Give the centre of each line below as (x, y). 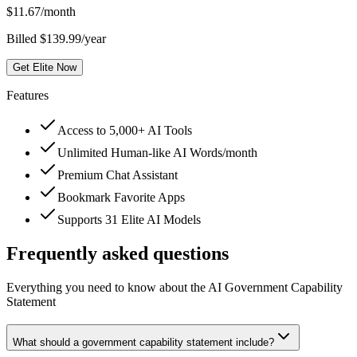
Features (27, 96)
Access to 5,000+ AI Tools (125, 131)
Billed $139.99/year (56, 39)
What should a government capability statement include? (143, 342)
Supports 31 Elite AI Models (129, 220)
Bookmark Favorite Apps (121, 198)
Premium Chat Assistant (118, 175)
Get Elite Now (45, 68)
